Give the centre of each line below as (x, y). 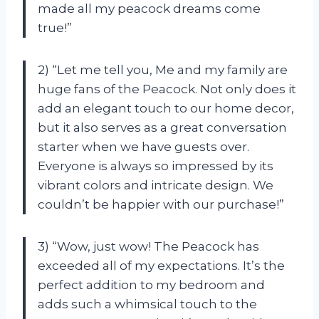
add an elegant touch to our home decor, (166, 108)
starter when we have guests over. (143, 146)
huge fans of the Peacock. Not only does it (167, 89)
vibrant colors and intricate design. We (156, 185)
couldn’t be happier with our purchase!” (161, 204)
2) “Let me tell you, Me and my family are (163, 69)
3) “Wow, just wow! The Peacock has (148, 246)
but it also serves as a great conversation (162, 127)
